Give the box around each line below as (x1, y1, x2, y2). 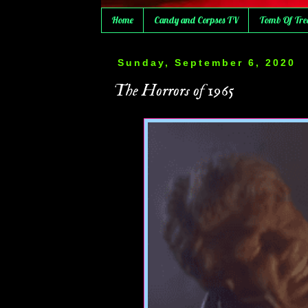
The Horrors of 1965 (113, 80, 234, 102)
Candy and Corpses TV (154, 14, 239, 27)
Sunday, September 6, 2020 (117, 56, 296, 68)
